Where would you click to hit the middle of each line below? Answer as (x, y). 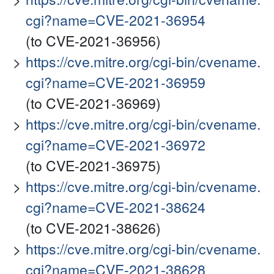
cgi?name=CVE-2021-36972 (116, 145)
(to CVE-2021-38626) (93, 228)
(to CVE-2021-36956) (93, 41)
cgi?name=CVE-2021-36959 (116, 83)
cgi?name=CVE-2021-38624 (116, 207)
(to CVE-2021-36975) (93, 166)
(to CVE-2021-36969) (93, 103)
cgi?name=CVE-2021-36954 (116, 20)
